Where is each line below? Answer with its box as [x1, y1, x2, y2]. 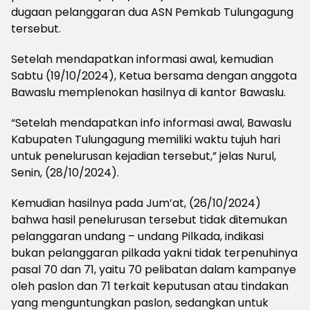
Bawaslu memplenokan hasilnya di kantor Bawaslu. [11, 84, 286, 100]
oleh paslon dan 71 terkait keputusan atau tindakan [11, 278, 289, 294]
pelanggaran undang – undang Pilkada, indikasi [11, 228, 264, 244]
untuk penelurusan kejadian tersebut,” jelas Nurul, [11, 148, 276, 164]
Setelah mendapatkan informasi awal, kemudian [11, 51, 273, 67]
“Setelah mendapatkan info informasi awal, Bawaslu [11, 115, 291, 131]
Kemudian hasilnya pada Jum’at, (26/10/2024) [11, 195, 261, 211]
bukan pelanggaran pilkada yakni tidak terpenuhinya [11, 245, 298, 261]
